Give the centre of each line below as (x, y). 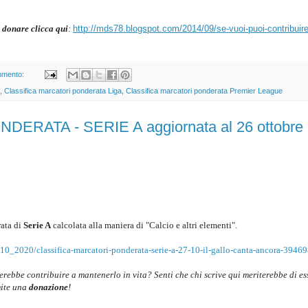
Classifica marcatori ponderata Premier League (204, 90)
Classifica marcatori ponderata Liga (63, 90)
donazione (48, 287)
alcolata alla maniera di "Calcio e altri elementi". (148, 225)
